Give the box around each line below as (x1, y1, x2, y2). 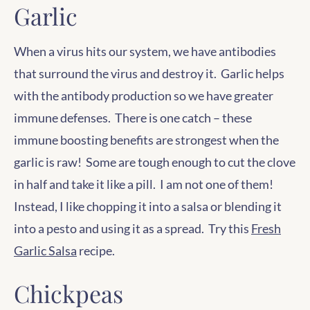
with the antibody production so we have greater (14, 88, 273, 103)
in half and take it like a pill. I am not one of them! (14, 176, 275, 192)
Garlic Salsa (14, 243, 77, 258)
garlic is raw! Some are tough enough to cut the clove (14, 154, 295, 170)
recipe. (77, 243, 115, 258)
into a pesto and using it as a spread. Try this (14, 221, 251, 236)
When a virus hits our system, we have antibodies (14, 44, 276, 59)
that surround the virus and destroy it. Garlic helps (14, 66, 284, 81)
